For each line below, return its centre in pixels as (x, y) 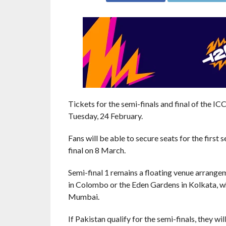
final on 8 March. (97, 150)
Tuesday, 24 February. (105, 116)
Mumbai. (83, 196)
